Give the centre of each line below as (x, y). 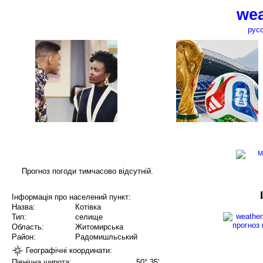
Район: (24, 237)
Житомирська (99, 227)
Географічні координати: (68, 250)
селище (89, 217)
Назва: (23, 207)
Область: (28, 227)
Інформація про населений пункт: (71, 197)
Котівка (88, 207)
